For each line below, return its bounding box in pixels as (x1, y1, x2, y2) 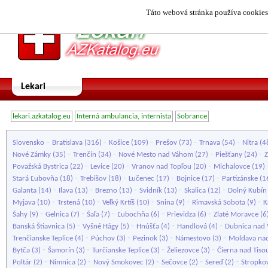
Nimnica (50, 258, 75, 266)
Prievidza (167, 211, 196, 218)
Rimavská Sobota (192, 199, 245, 206)
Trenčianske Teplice (13, 234, 73, 242)
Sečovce (162, 258, 187, 266)
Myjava (13, 199, 35, 206)
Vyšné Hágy (83, 223, 118, 230)
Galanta (13, 187, 36, 194)
